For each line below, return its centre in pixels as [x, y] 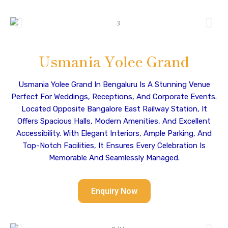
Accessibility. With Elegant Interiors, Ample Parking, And [114, 133]
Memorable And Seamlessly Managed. [114, 158]
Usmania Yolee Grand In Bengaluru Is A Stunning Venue [114, 84]
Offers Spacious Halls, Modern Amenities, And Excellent [114, 121]
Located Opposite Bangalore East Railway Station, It [114, 109]
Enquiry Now [114, 191]
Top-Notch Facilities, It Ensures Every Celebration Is [114, 146]
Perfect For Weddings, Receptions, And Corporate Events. [114, 97]
